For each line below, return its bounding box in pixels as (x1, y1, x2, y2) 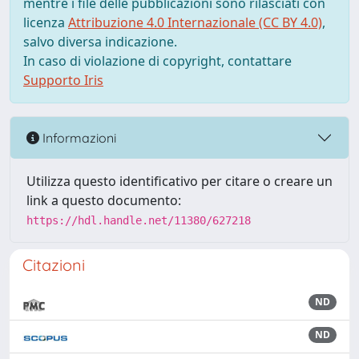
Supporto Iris (23, 71, 103, 89)
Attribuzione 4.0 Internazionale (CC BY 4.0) (68, 14, 322, 31)
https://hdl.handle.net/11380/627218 (26, 214, 251, 227)
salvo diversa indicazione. (23, 33, 177, 50)
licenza (23, 14, 68, 31)
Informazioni (39, 129, 116, 146)
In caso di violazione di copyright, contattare (23, 52, 292, 70)
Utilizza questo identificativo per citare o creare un (26, 172, 333, 190)
